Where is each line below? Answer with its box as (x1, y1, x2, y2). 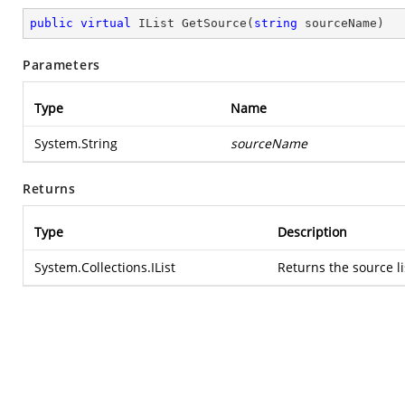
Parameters (23, 56, 100, 73)
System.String (34, 135, 118, 152)
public (30, 16, 73, 30)
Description (278, 223, 347, 240)
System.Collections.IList (34, 259, 175, 276)
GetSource (182, 16, 247, 30)
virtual (80, 16, 131, 30)
